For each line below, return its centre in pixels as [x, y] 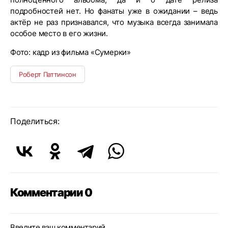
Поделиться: [35, 121]
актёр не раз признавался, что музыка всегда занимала [114, 22]
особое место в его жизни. [60, 33]
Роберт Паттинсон [48, 74]
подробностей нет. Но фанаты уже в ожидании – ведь [114, 11]
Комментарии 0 [51, 192]
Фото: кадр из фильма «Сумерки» [70, 52]
